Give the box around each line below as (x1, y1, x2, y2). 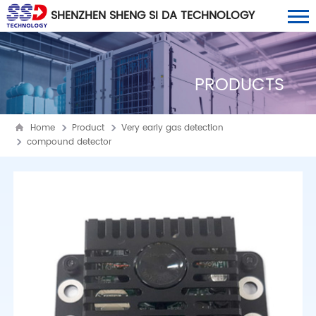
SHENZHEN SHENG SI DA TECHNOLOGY (51, 6, 255, 25)
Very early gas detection (121, 121, 224, 135)
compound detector (26, 135, 111, 149)
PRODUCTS (195, 71, 285, 99)
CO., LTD (6, 31, 51, 49)
